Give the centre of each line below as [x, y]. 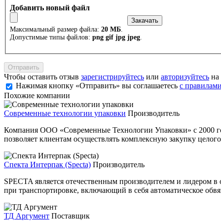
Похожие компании [37, 95]
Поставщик [71, 216]
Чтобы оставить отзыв [42, 76]
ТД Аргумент [27, 216]
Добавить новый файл [50, 7]
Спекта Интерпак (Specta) [47, 164]
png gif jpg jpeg [116, 37]
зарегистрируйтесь [112, 76]
